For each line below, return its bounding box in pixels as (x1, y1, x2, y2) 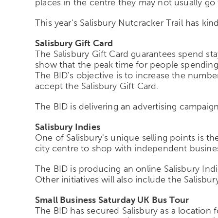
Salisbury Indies (35, 121, 100, 132)
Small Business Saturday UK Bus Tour (35, 194, 189, 205)
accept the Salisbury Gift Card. (35, 80, 159, 91)
